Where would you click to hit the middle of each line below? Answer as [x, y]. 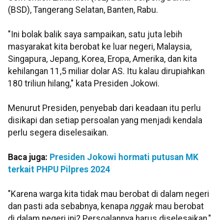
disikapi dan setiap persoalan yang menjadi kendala [105, 121]
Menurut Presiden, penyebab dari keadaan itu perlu [104, 108]
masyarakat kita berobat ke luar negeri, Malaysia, [100, 47]
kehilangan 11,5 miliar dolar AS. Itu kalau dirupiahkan [106, 71]
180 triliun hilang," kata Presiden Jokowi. [84, 84]
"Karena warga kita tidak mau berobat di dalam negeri [109, 194]
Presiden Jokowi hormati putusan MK [124, 157]
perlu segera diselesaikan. [58, 133]
